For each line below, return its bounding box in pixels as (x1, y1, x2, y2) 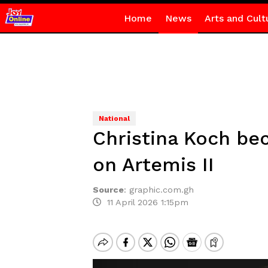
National (98, 114, 130, 123)
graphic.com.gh (129, 185, 194, 194)
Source (92, 185, 124, 194)
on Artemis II (92, 153, 214, 176)
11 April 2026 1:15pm (100, 197, 188, 207)
